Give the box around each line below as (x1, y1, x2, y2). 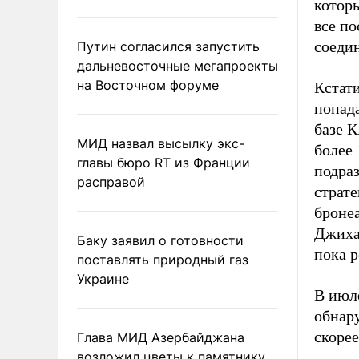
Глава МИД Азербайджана (77, 329, 244, 345)
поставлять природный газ (77, 252, 248, 268)
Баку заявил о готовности (77, 232, 244, 248)
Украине (77, 271, 129, 287)
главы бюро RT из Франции (77, 155, 250, 171)
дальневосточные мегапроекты (77, 58, 278, 74)
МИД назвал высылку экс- (77, 135, 244, 151)
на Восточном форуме (77, 77, 219, 93)
